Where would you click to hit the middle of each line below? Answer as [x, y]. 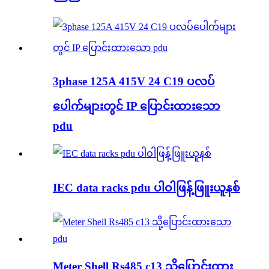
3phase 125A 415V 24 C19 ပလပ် [134, 82]
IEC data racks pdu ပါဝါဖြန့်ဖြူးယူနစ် [147, 187]
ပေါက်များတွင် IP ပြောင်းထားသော [137, 106]
